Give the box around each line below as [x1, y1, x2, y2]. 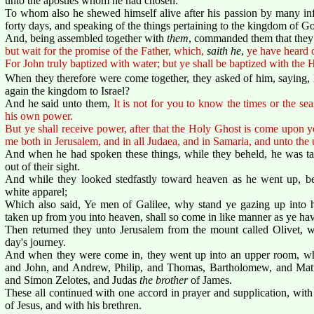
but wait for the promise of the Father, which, [5, 44, 204, 57]
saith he [207, 44, 241, 57]
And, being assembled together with [5, 32, 167, 44]
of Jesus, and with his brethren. [5, 299, 142, 311]
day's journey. [5, 235, 66, 248]
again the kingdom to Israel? [5, 84, 130, 97]
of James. [188, 273, 232, 286]
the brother [139, 273, 188, 286]
